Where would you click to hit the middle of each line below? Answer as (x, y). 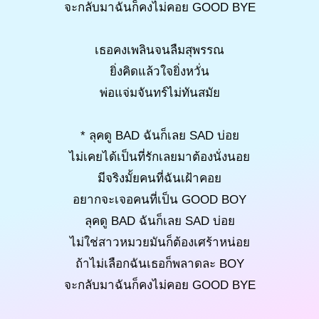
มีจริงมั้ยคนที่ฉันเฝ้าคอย (159, 178)
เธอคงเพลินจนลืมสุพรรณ (159, 50)
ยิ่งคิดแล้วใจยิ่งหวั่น (159, 71)
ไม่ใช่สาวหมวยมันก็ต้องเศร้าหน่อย (159, 242)
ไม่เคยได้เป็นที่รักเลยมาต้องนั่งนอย (159, 157)
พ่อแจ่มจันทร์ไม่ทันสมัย (159, 93)
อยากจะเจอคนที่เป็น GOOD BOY (159, 199)
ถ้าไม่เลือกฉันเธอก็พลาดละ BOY (159, 263)
